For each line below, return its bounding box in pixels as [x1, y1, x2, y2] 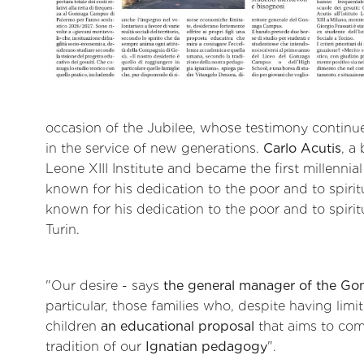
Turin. [45, 221, 80, 237]
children [45, 318, 101, 335]
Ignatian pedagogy [145, 339, 267, 355]
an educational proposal [101, 318, 254, 335]
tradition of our [45, 339, 145, 355]
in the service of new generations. [45, 140, 263, 156]
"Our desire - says [45, 278, 163, 294]
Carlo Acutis [263, 140, 341, 156]
